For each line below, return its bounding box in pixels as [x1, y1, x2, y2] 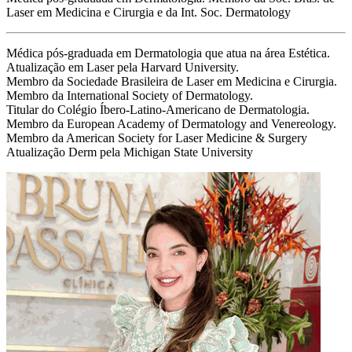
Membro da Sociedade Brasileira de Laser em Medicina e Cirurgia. [6, 75, 337, 89]
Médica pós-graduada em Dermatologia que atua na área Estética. [6, 46, 330, 60]
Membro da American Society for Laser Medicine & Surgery [6, 131, 307, 145]
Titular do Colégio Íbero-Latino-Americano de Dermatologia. [6, 103, 310, 117]
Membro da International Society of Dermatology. [6, 89, 253, 103]
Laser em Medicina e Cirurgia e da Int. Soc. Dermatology [6, 5, 291, 20]
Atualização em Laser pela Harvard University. [6, 60, 239, 75]
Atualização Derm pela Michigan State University [6, 145, 253, 159]
